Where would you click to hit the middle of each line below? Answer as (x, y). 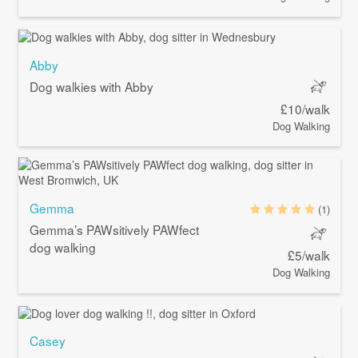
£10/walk (306, 108)
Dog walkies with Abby (91, 86)
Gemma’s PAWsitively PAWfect (114, 230)
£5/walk (309, 255)
